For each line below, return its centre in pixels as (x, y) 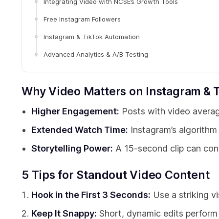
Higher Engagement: (75, 111)
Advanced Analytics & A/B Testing (96, 55)
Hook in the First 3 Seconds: (91, 195)
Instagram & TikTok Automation (92, 37)
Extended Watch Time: (80, 130)
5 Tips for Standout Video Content (116, 175)
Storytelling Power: (72, 149)
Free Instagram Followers (82, 19)
